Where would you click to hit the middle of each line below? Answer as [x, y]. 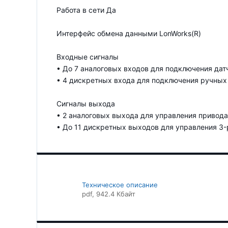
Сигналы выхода [86, 103]
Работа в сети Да [86, 10]
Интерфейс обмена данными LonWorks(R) [129, 33]
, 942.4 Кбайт [114, 194]
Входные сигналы [88, 56]
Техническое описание [120, 184]
